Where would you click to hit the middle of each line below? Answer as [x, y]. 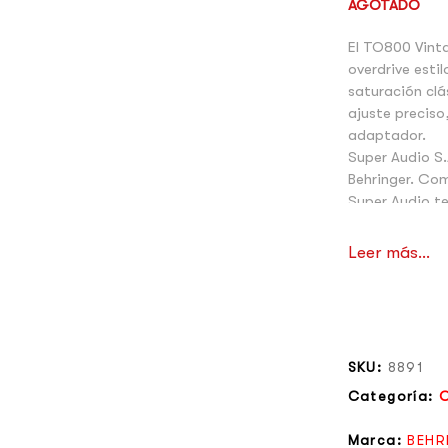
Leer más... [388, 252]
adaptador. [386, 134]
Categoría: [393, 395]
